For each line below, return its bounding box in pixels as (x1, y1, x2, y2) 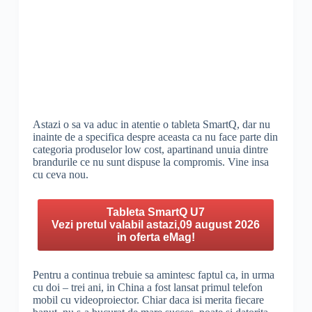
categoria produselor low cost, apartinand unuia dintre (32, 143, 268, 155)
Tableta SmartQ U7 (107, 205, 205, 218)
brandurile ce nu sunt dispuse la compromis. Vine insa (32, 155, 269, 168)
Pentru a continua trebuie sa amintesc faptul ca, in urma (32, 268, 274, 281)
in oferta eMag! (116, 231, 195, 243)
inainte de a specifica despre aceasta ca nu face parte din (32, 130, 278, 143)
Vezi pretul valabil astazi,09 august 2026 (52, 218, 260, 231)
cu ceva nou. (32, 168, 88, 180)
